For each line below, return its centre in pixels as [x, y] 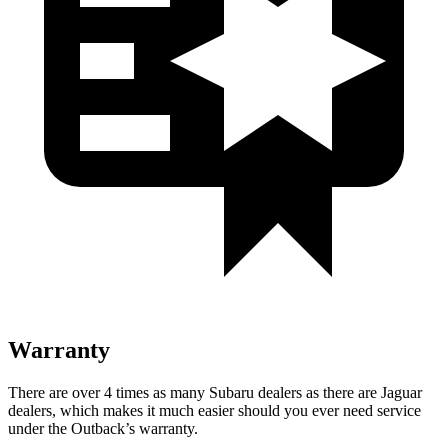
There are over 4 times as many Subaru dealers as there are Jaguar [215, 392]
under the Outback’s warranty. [103, 428]
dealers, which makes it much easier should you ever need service [214, 410]
